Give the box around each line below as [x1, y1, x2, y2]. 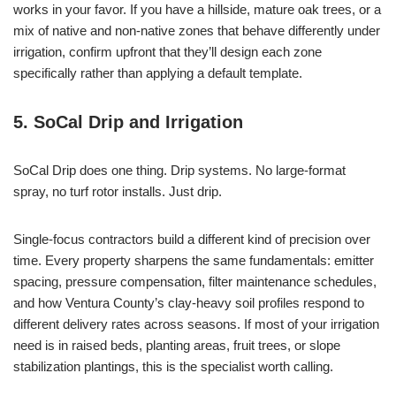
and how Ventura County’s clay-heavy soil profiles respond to [13, 295, 364, 311]
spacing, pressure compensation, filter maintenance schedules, [13, 274, 377, 290]
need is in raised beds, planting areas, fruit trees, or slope [13, 338, 340, 354]
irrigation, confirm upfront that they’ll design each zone [13, 44, 322, 60]
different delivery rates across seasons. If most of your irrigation [13, 316, 379, 332]
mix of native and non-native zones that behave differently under [13, 23, 380, 39]
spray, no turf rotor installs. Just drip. [13, 184, 222, 200]
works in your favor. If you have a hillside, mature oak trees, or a [13, 2, 381, 18]
